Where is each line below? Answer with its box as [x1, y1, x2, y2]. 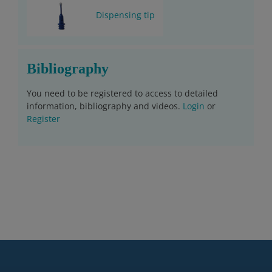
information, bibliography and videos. [27, 100, 183, 112]
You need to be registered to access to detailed [27, 87, 218, 99]
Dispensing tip [96, 8, 155, 21]
